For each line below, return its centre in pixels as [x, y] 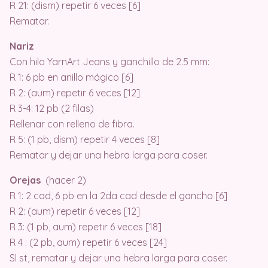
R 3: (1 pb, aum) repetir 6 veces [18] [86, 227]
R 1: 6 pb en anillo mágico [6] [71, 77]
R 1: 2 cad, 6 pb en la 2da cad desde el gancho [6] [118, 196]
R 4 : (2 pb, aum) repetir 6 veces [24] [88, 243]
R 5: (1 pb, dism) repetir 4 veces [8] [85, 140]
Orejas [25, 180]
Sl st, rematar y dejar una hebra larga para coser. [118, 258]
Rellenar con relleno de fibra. [72, 124]
